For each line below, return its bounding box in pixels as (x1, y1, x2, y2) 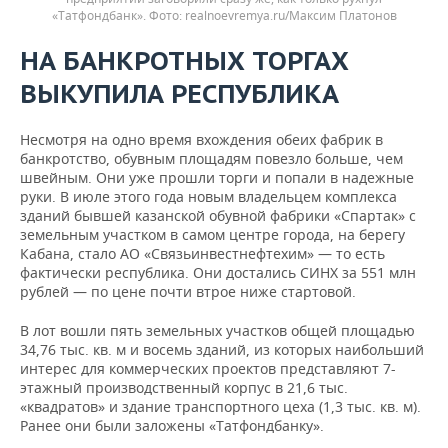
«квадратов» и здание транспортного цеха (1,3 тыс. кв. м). (20, 396, 421, 416)
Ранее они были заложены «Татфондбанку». (20, 415, 324, 435)
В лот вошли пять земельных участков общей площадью (20, 320, 415, 340)
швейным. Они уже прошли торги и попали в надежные (20, 167, 414, 187)
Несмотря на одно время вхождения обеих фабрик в (20, 129, 383, 149)
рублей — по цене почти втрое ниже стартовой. (20, 281, 356, 301)
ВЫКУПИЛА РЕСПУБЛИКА (20, 76, 339, 110)
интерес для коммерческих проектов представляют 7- (20, 358, 396, 378)
